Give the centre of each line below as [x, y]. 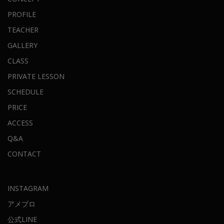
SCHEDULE [25, 91]
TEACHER [23, 29]
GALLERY [22, 45]
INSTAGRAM [28, 188]
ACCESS [20, 122]
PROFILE [22, 14]
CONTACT [24, 153]
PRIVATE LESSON [36, 76]
